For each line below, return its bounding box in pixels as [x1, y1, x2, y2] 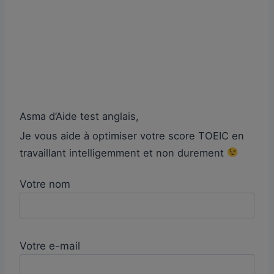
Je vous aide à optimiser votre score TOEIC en [20, 129, 244, 142]
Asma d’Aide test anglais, [20, 109, 139, 122]
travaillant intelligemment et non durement [20, 146, 227, 159]
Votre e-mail [20, 240, 80, 253]
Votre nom [20, 177, 70, 190]
